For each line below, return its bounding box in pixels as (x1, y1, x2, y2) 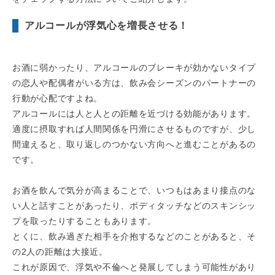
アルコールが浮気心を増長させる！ (25, 20, 189, 31)
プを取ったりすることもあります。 (12, 216, 157, 227)
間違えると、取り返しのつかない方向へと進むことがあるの (12, 139, 256, 150)
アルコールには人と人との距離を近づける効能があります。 (12, 109, 256, 119)
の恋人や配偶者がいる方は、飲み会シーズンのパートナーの (12, 78, 256, 88)
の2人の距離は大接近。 (12, 247, 108, 257)
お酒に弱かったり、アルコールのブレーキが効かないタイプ (12, 63, 256, 73)
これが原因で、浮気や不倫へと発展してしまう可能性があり (12, 262, 256, 273)
